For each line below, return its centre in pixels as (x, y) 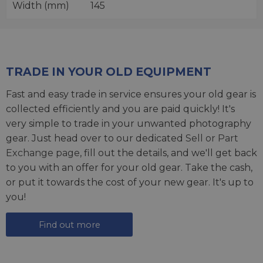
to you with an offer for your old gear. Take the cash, (129, 168)
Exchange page (43, 153)
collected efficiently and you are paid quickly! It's (120, 109)
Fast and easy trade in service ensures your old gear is (131, 94)
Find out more (69, 225)
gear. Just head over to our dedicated (96, 138)
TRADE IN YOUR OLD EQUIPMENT (109, 72)
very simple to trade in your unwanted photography (129, 124)
